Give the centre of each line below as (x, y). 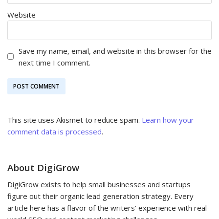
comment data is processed (55, 131)
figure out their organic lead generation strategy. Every (100, 196)
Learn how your (168, 120)
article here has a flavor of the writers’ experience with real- (109, 208)
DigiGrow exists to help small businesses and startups (99, 184)
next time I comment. (55, 62)
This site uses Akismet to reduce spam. (75, 120)
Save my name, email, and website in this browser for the (115, 51)
